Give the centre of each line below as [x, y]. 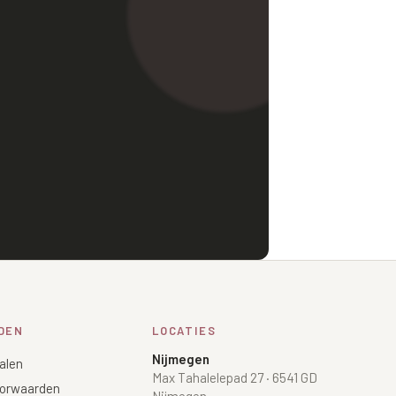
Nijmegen [181, 359]
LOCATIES [184, 331]
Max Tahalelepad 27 [208, 377]
